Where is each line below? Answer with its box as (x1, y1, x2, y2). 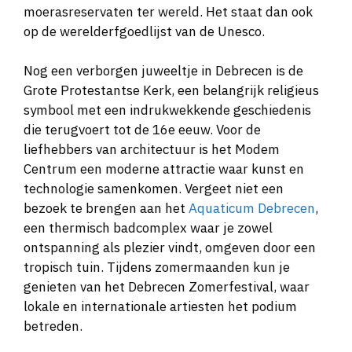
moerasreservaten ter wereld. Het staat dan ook (24, 2, 313, 20)
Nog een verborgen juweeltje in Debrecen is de (24, 62, 303, 80)
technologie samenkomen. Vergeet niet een (24, 180, 284, 198)
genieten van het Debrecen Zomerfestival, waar (24, 278, 310, 296)
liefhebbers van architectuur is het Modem (24, 141, 280, 159)
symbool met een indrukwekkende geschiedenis (24, 101, 311, 119)
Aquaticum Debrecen (189, 200, 315, 218)
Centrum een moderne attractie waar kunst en (24, 160, 304, 178)
